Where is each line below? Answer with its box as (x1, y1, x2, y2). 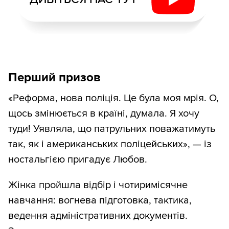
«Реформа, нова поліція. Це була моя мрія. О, (8, 92, 219, 105)
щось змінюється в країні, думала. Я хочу (8, 107, 199, 120)
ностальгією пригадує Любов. (8, 153, 147, 166)
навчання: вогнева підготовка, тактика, (8, 194, 192, 207)
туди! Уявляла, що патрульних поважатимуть (8, 123, 215, 135)
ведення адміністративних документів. (8, 210, 188, 222)
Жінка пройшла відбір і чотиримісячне (8, 179, 188, 192)
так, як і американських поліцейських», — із (8, 138, 212, 151)
